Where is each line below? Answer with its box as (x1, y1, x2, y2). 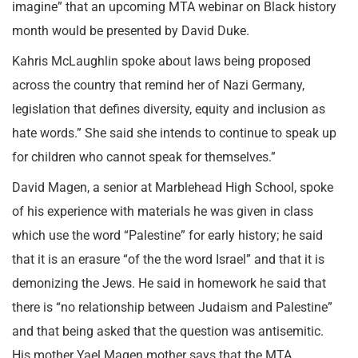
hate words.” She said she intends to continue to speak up (12, 125, 336, 141)
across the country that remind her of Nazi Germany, (12, 78, 304, 93)
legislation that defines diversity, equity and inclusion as (12, 101, 325, 117)
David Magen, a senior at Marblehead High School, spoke (12, 180, 333, 195)
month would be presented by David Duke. (12, 23, 249, 38)
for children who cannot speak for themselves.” (12, 149, 276, 165)
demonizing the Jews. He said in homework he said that (12, 276, 326, 291)
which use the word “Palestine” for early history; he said (12, 228, 323, 243)
